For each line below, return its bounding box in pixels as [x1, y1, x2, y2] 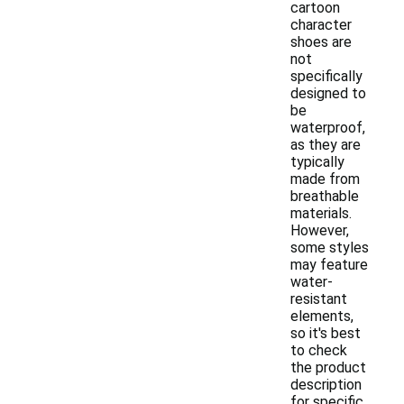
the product [290, 359, 366, 376]
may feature [290, 256, 368, 273]
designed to [290, 85, 366, 102]
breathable [290, 188, 359, 205]
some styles [290, 239, 369, 256]
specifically [290, 68, 363, 85]
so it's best [290, 325, 361, 342]
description [290, 376, 362, 393]
